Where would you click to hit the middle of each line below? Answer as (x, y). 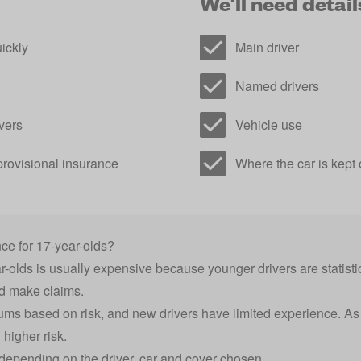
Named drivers (277, 86)
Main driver (267, 47)
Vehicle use (269, 124)
